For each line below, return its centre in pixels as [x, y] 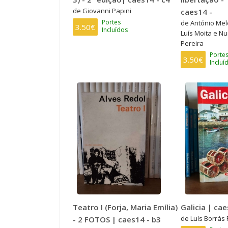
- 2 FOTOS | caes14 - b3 [117, 219]
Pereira [192, 43]
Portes [111, 22]
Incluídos [115, 30]
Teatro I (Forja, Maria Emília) [125, 207]
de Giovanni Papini [102, 10]
